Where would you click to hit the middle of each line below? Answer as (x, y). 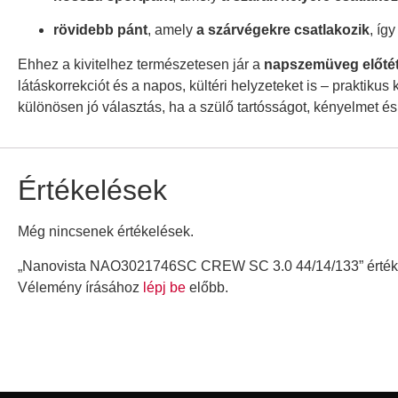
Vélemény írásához (80, 287)
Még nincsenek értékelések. (106, 232)
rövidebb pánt (100, 30)
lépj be (164, 287)
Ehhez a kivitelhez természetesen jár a (141, 64)
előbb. (207, 287)
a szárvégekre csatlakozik (283, 30)
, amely (172, 30)
